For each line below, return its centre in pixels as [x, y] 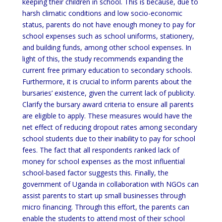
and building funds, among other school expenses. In [107, 47]
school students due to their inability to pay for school [109, 139]
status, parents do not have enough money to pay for [109, 25]
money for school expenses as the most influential [103, 161]
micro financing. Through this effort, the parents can [106, 207]
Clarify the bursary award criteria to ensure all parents [108, 104]
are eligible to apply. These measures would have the [107, 116]
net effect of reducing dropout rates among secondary [110, 127]
